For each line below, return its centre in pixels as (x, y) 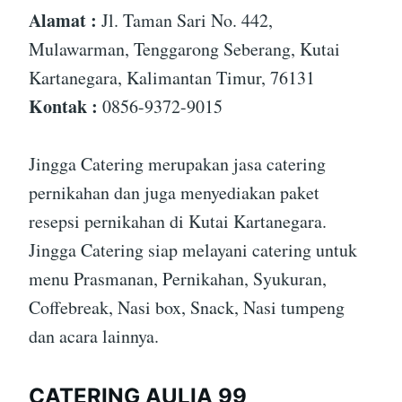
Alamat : (63, 21)
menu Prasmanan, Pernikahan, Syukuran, (178, 279)
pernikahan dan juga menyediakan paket (174, 193)
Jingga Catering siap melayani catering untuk (193, 250)
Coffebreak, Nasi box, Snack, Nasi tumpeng (187, 308)
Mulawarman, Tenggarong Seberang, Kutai (184, 49)
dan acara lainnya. (94, 336)
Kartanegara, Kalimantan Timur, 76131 (172, 78)
